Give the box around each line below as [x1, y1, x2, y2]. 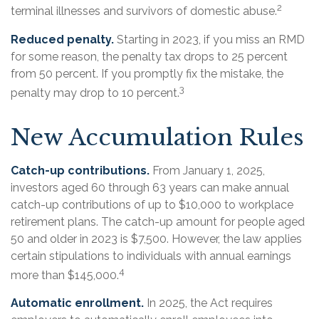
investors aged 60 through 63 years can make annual [11, 180, 289, 194]
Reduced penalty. [11, 32, 114, 46]
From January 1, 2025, [150, 163, 265, 177]
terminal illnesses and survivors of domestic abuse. [11, 4, 277, 19]
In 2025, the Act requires [144, 296, 273, 310]
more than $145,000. [11, 268, 119, 283]
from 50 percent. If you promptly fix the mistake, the [11, 66, 283, 80]
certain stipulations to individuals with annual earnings [11, 249, 291, 263]
